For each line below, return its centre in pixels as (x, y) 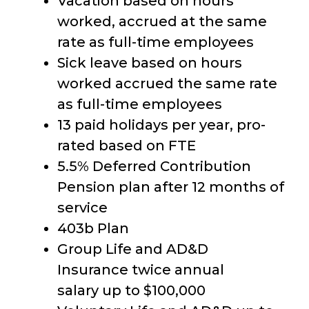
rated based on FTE (127, 145)
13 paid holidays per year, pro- (161, 124)
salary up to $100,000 (131, 290)
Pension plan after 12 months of (171, 187)
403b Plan (93, 228)
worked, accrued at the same (162, 21)
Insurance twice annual (141, 269)
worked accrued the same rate (167, 83)
